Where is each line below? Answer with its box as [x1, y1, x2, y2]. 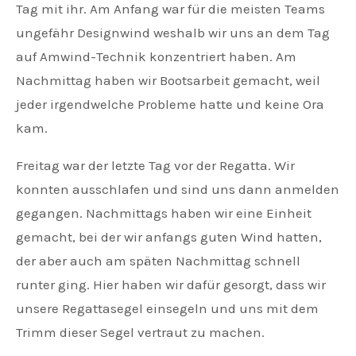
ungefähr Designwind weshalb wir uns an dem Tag [16, 25, 330, 41]
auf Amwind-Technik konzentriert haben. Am [16, 48, 296, 65]
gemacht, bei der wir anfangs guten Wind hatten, [16, 229, 322, 246]
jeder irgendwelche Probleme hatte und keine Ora [16, 96, 324, 113]
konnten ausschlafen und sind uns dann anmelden [16, 181, 339, 198]
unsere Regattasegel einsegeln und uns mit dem [16, 300, 319, 317]
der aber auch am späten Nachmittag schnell [16, 253, 300, 269]
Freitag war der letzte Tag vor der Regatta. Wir [16, 157, 295, 174]
